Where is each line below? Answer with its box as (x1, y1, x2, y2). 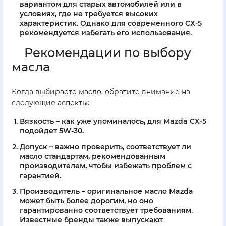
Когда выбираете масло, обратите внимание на (12, 87, 190, 96)
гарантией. (20, 171, 61, 180)
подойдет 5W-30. (20, 126, 84, 135)
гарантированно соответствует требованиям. (20, 206, 193, 215)
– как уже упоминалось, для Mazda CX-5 (54, 116, 206, 126)
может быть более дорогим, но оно (20, 196, 153, 206)
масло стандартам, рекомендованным (20, 151, 165, 161)
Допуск (20, 142, 47, 151)
